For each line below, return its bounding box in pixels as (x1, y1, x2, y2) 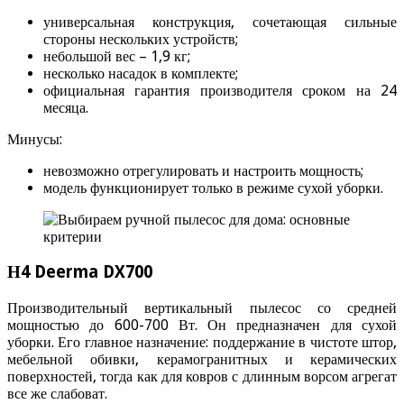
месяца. (43, 99, 88, 117)
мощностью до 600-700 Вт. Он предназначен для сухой (7, 316, 397, 334)
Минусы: (7, 131, 62, 149)
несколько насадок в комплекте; (43, 65, 238, 83)
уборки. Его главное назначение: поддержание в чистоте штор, (7, 333, 397, 351)
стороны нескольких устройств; (43, 31, 238, 49)
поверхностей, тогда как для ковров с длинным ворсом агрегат (7, 367, 397, 385)
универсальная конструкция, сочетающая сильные (43, 14, 397, 32)
